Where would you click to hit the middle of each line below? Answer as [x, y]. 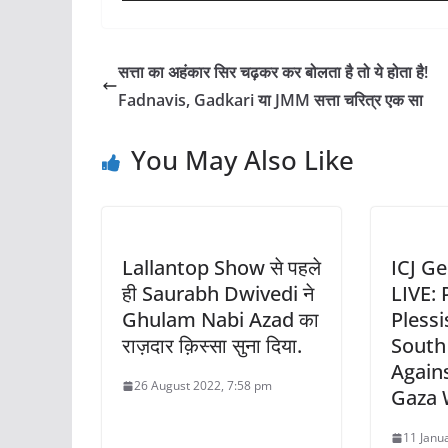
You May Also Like [242, 160]
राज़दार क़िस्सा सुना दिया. [212, 345]
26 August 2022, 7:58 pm [203, 385]
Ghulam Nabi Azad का [220, 319]
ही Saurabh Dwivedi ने [218, 293]
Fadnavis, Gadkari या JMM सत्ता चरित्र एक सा [270, 100]
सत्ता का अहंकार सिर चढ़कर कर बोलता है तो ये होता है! [273, 72]
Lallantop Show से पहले [221, 267]
